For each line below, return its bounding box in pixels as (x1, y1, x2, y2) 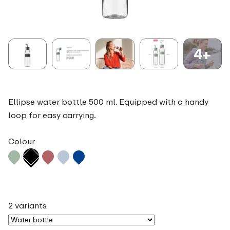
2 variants (8, 200, 47, 211)
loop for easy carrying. (8, 110, 96, 121)
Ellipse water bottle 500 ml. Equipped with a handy (8, 97, 208, 107)
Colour (8, 136, 35, 147)
